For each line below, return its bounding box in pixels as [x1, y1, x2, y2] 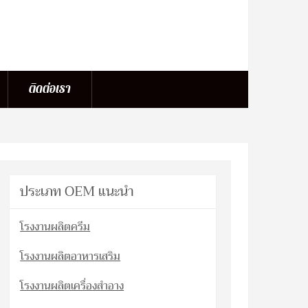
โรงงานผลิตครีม [20, 217, 91, 236]
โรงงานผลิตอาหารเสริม [20, 247, 121, 266]
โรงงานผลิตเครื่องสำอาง [20, 276, 124, 296]
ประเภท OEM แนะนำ [20, 179, 135, 203]
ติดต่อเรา [29, 80, 71, 98]
